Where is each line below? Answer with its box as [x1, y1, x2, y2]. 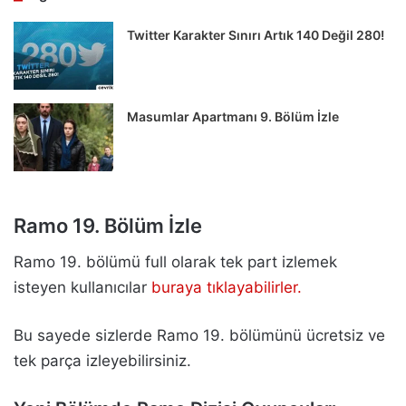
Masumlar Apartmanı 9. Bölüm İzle [127, 109, 340, 125]
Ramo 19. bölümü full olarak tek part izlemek [14, 253, 337, 272]
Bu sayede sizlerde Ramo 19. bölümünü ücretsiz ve [14, 326, 385, 345]
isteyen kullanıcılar [14, 278, 151, 297]
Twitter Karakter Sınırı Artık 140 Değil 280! [127, 27, 385, 43]
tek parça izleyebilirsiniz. [14, 352, 191, 371]
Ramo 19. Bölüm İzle [14, 214, 202, 238]
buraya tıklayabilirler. [151, 278, 302, 297]
